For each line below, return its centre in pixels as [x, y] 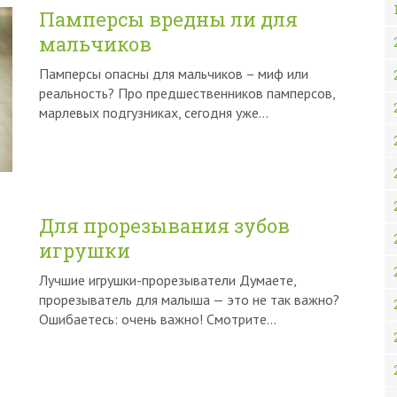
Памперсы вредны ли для [168, 19]
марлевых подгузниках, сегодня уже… [154, 113]
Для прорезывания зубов [164, 226]
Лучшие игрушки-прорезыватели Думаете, [167, 280]
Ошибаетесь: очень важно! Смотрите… [158, 319]
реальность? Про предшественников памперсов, [187, 93]
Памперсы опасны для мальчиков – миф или [174, 74]
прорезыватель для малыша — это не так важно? [189, 300]
